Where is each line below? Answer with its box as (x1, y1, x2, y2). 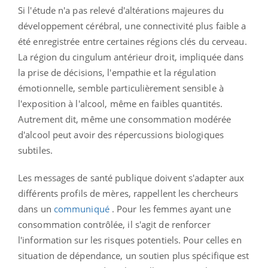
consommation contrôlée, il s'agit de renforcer (18, 218, 211, 230)
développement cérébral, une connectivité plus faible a (18, 19, 246, 32)
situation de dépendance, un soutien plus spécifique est (18, 249, 249, 261)
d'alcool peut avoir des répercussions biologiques (18, 128, 224, 141)
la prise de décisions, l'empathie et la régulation (18, 66, 217, 78)
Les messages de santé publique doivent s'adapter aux (18, 171, 245, 184)
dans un (18, 202, 54, 215)
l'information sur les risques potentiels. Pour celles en (18, 233, 242, 246)
